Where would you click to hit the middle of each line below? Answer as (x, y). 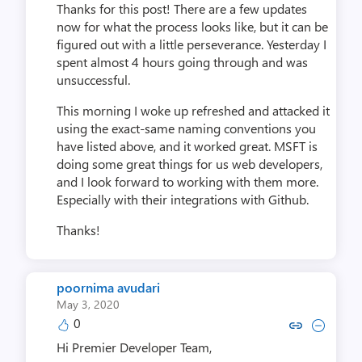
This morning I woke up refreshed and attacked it (193, 110)
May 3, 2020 (88, 304)
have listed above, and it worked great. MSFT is (187, 146)
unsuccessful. (93, 80)
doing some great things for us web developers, (189, 164)
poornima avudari (108, 287)
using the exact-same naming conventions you (186, 128)
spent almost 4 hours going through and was (182, 62)
